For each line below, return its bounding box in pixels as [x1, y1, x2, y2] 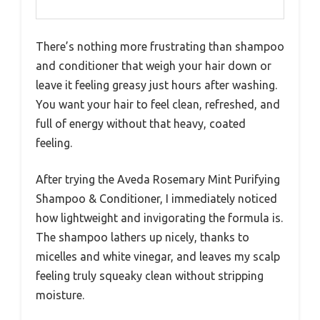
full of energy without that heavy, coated [36, 117, 246, 131]
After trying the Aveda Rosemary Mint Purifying [36, 173, 280, 186]
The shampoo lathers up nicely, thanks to [36, 231, 249, 244]
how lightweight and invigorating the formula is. [36, 211, 283, 225]
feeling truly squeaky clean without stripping [36, 269, 264, 283]
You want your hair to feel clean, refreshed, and [36, 98, 280, 111]
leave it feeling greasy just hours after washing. [36, 79, 277, 92]
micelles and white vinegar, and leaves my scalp [36, 250, 280, 264]
